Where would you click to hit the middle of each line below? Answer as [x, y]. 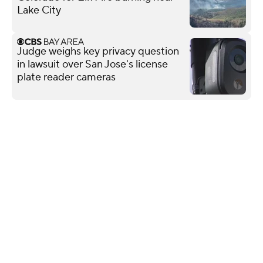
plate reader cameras [66, 77]
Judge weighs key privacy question [98, 51]
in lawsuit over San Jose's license [92, 64]
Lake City [39, 10]
